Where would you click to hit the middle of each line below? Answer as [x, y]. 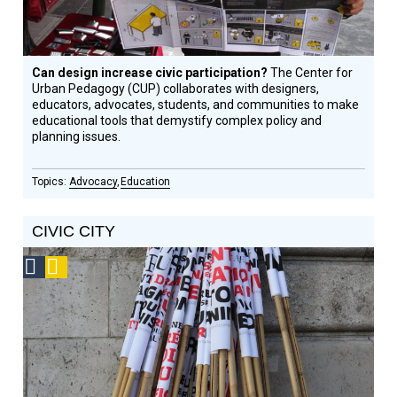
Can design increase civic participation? [152, 73]
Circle [61, 307]
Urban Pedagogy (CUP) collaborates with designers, [176, 89]
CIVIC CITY [74, 231]
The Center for [312, 73]
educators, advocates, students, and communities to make [196, 105]
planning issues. [77, 136]
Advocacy [93, 182]
